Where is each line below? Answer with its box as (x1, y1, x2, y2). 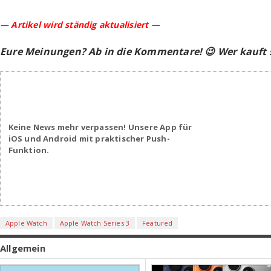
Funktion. (8, 144, 50, 155)
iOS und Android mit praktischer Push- (8, 132, 170, 144)
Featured (142, 218, 173, 227)
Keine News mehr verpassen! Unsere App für (8, 121, 192, 132)
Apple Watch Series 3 (59, 218, 130, 227)
